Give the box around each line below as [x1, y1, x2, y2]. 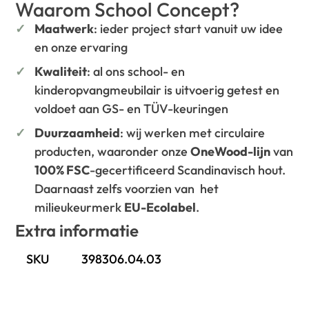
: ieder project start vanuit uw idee [94, 21, 283, 37]
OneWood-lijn [190, 143, 271, 160]
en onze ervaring [34, 39, 128, 56]
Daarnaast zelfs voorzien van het [34, 181, 219, 197]
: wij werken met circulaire [120, 125, 266, 141]
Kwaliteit [34, 63, 88, 80]
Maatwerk [34, 21, 94, 37]
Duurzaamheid [34, 125, 121, 141]
